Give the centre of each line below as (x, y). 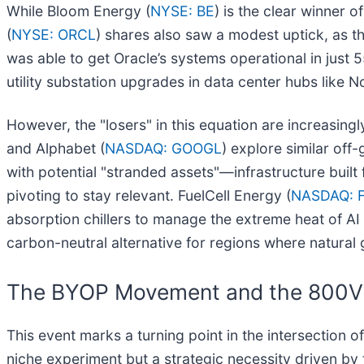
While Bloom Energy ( (78, 11)
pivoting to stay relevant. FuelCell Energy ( (149, 195)
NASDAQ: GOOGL (163, 148)
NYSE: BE (182, 11)
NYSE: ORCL (54, 34)
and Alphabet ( (56, 148)
